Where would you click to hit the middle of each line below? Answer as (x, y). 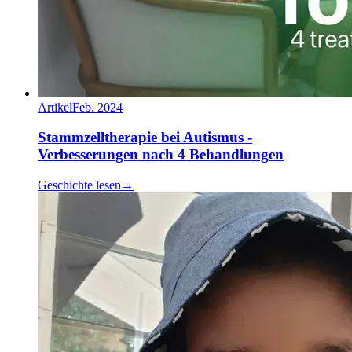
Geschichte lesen (79, 185)
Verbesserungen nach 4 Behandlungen (161, 155)
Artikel (55, 107)
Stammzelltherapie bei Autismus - (145, 137)
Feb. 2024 (97, 107)
